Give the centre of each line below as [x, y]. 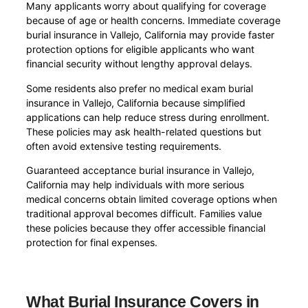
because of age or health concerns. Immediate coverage [154, 21]
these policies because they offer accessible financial [146, 228]
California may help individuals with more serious [135, 184]
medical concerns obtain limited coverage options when [152, 199]
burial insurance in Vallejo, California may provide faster [151, 35]
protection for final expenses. [92, 242]
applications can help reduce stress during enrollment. [148, 117]
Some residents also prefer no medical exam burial [140, 88]
